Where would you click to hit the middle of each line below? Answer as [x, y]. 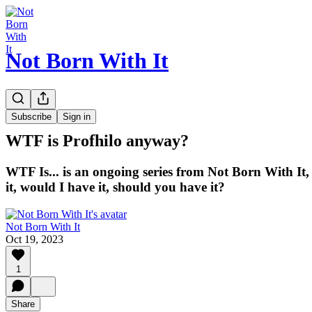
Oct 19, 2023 [34, 239]
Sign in [77, 116]
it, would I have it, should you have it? [115, 187]
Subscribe [31, 116]
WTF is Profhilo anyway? [97, 140]
